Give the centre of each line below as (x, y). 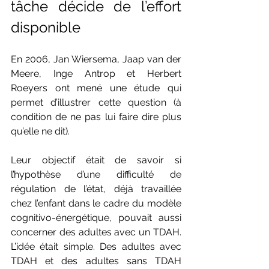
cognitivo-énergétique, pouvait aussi (96, 218)
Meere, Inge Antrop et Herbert (96, 74)
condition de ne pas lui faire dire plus (96, 117)
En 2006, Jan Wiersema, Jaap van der (96, 59)
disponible (46, 28)
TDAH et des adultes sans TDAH (96, 261)
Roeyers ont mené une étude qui (96, 88)
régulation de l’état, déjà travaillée (96, 189)
